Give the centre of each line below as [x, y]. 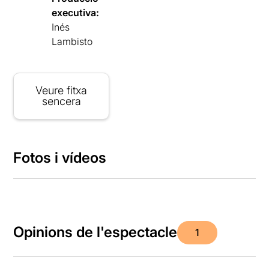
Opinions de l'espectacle [95, 232]
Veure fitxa [62, 90]
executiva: [76, 12]
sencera [61, 101]
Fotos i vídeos [60, 157]
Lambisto [72, 41]
